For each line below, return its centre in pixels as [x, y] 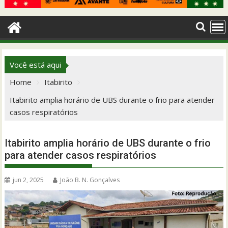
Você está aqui [36, 64]
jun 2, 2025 [28, 180]
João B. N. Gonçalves [90, 180]
